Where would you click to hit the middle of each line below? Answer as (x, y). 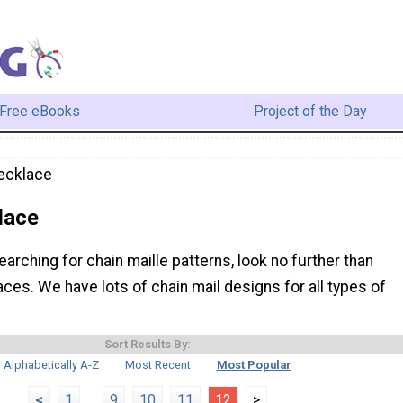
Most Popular (254, 365)
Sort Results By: (148, 345)
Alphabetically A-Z (52, 365)
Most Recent (158, 365)
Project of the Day (310, 111)
